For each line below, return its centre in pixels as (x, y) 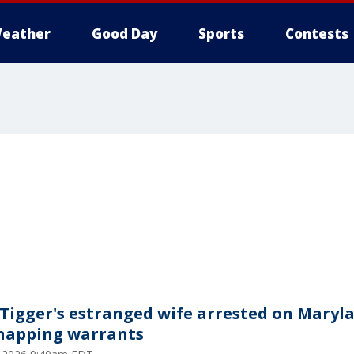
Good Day (124, 34)
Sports (221, 34)
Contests (317, 34)
